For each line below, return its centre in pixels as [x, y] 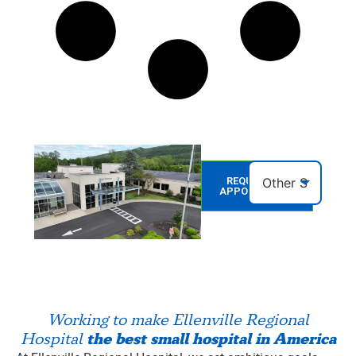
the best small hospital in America [211, 339]
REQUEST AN [257, 181]
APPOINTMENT [257, 192]
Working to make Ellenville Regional [178, 320]
